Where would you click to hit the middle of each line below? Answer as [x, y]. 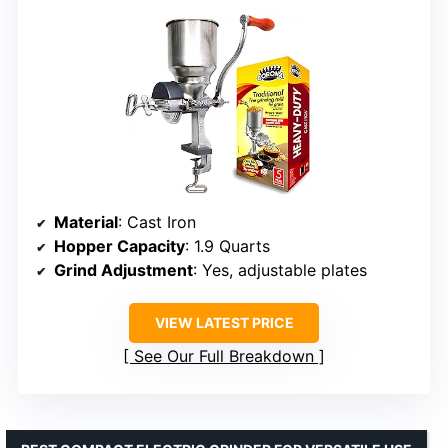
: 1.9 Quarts [227, 245]
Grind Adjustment [123, 269]
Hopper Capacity [119, 245]
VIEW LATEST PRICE [224, 322]
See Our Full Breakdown [224, 355]
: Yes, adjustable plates [280, 269]
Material [86, 221]
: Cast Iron [157, 221]
